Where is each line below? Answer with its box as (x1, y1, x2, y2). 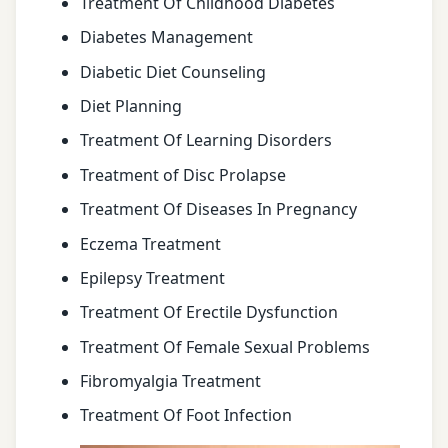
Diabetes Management (80, 26, 253, 49)
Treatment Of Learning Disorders (80, 129, 332, 152)
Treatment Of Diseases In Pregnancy (80, 198, 357, 221)
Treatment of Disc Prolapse (80, 163, 286, 186)
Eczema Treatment (80, 232, 221, 255)
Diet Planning (80, 94, 182, 117)
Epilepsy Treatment (80, 266, 225, 289)
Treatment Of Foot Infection (80, 404, 292, 427)
